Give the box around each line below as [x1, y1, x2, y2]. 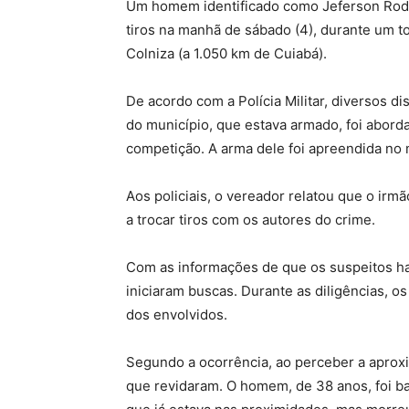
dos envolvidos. [126, 305, 227, 323]
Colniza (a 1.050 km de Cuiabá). [126, 44, 327, 62]
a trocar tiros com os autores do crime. [126, 210, 375, 228]
